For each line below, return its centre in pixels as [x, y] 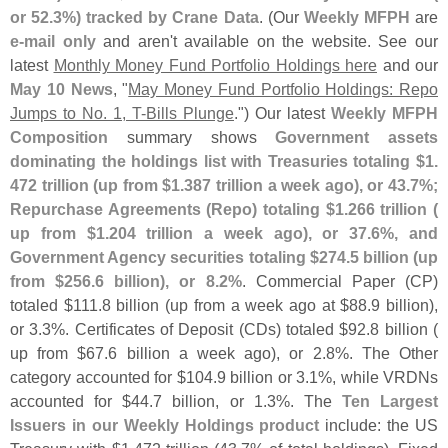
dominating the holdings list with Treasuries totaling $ [217, 160]
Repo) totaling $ [273, 208]
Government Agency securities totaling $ [164, 256]
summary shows [192, 136]
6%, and [405, 232]
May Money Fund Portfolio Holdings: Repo [283, 88]
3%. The [304, 400]
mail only [60, 40]
